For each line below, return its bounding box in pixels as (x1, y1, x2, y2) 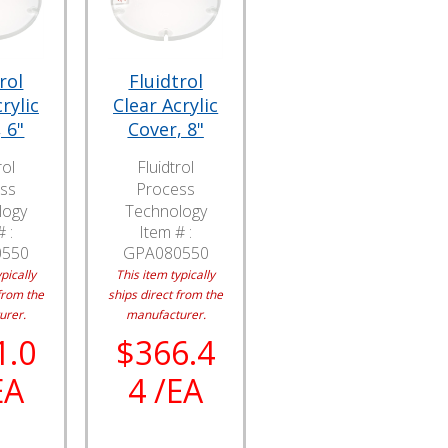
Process (136, 178, 196, 201)
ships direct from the (108, 286, 224, 303)
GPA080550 (122, 242, 209, 265)
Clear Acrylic (113, 93, 219, 118)
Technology (124, 200, 207, 223)
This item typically (116, 266, 216, 283)
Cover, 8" (127, 117, 204, 142)
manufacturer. (125, 306, 206, 323)
